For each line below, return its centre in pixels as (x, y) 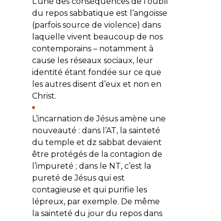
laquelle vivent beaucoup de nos (97, 37)
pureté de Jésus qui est (78, 178)
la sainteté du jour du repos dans (97, 213)
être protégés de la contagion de (97, 154)
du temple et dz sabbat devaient (97, 142)
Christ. (44, 96)
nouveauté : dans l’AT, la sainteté (96, 130)
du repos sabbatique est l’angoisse (99, 13)
